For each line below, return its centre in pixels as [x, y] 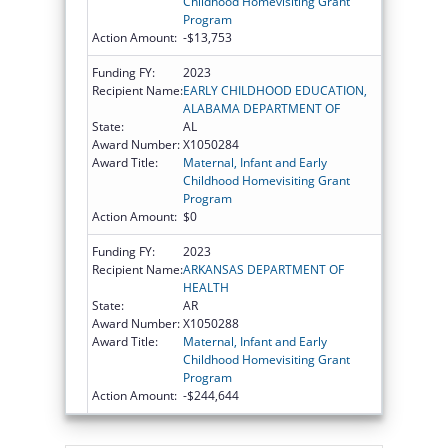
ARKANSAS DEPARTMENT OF [263, 269]
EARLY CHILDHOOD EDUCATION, [275, 90]
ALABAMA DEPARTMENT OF [261, 108]
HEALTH [206, 287]
